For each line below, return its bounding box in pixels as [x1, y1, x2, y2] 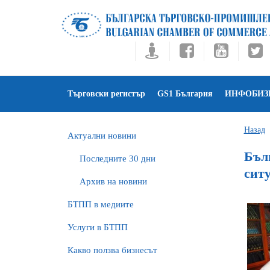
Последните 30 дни [80, 154, 155, 163]
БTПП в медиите [67, 199, 134, 209]
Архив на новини [80, 177, 147, 186]
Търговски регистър [67, 89, 145, 98]
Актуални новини [67, 131, 136, 140]
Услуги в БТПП [67, 222, 128, 232]
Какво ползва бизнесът [67, 245, 157, 255]
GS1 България [157, 89, 213, 98]
